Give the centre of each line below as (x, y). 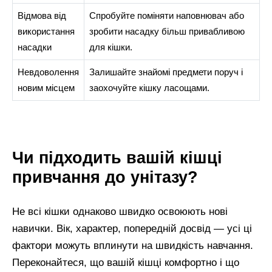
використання (46, 32)
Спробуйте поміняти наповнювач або (166, 16)
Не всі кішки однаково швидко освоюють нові (120, 211)
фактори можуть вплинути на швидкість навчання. (133, 245)
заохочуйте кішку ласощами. (149, 88)
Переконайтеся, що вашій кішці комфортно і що (126, 262)
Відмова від (42, 16)
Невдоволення (48, 72)
